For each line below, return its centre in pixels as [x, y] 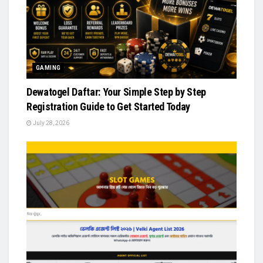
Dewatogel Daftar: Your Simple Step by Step [116, 92]
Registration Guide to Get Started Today [108, 106]
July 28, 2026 [50, 123]
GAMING [48, 68]
